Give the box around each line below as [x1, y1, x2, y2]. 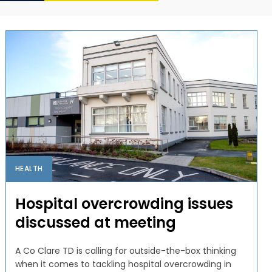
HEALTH [15, 163, 43, 174]
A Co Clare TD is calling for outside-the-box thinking [15, 244, 236, 257]
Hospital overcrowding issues [15, 193, 233, 214]
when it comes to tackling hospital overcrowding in [15, 257, 231, 270]
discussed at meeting [15, 212, 176, 233]
